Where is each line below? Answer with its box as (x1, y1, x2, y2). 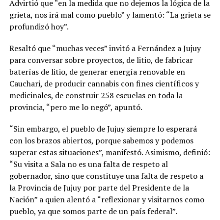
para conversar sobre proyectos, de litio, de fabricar (9, 54, 193, 65)
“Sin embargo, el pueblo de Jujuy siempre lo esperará (9, 123, 197, 134)
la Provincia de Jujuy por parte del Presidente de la (9, 182, 189, 193)
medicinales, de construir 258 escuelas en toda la (9, 89, 183, 101)
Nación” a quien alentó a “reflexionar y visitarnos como (9, 193, 204, 205)
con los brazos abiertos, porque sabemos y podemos (9, 135, 193, 146)
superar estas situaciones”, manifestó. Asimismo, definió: (9, 146, 210, 158)
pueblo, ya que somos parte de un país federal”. (9, 205, 177, 217)
